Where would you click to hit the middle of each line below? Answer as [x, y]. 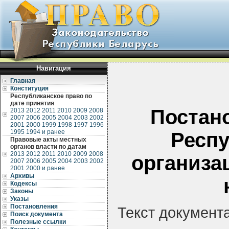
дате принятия [32, 103]
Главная [23, 81]
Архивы [22, 176]
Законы [22, 191]
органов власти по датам [48, 147]
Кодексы [24, 184]
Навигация [54, 68]
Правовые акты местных [48, 140]
